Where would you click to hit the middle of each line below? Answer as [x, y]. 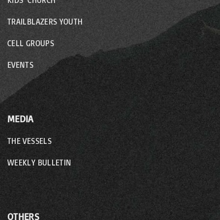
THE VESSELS [29, 141]
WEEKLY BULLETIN [40, 163]
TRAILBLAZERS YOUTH [45, 22]
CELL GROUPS [31, 43]
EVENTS [21, 65]
